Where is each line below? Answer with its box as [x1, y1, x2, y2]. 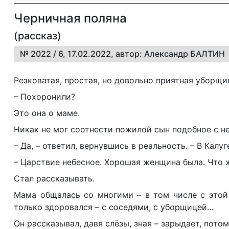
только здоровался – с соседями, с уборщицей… [14, 202, 214, 212]
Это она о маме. [14, 108, 80, 118]
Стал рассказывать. [14, 173, 95, 184]
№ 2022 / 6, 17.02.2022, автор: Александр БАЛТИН [20, 49, 225, 59]
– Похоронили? [14, 91, 75, 102]
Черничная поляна [14, 11, 127, 26]
